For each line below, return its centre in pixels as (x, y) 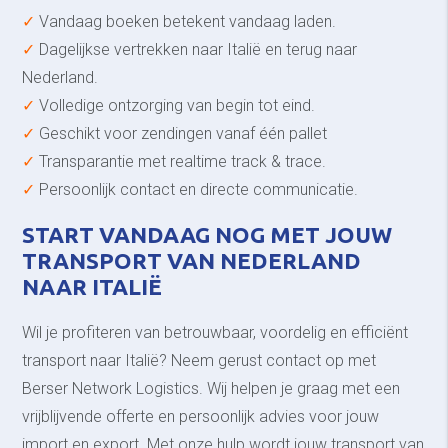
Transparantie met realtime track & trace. (181, 161)
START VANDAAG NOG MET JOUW (207, 235)
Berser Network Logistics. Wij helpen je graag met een (211, 388)
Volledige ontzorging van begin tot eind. (175, 105)
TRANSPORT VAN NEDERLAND (192, 261)
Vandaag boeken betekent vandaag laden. (186, 21)
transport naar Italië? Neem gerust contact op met (199, 360)
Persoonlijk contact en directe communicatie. (197, 189)
